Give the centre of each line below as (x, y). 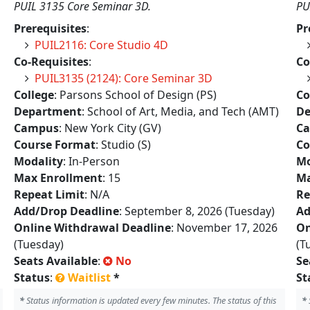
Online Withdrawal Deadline (92, 228)
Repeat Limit (49, 194)
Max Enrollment (58, 178)
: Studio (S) (123, 145)
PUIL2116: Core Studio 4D (101, 45)
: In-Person (91, 161)
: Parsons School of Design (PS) (135, 95)
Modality (38, 161)
